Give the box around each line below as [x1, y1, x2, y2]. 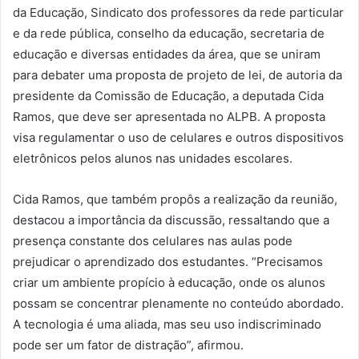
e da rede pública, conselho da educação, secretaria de [13, 26, 325, 41]
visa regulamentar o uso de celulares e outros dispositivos [13, 130, 344, 145]
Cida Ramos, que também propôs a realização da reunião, [13, 192, 337, 207]
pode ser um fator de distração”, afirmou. [13, 337, 244, 353]
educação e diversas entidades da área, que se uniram [13, 46, 321, 62]
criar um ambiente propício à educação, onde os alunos [13, 275, 325, 290]
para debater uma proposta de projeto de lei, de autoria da [13, 67, 342, 83]
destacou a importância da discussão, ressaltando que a [13, 212, 329, 228]
